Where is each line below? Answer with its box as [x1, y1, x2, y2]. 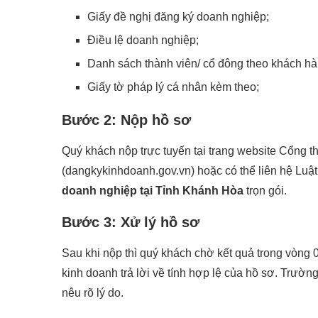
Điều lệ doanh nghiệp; [87, 33, 199, 46]
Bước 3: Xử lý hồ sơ [62, 214, 199, 230]
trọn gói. [243, 184, 287, 197]
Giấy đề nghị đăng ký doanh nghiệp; [87, 10, 269, 23]
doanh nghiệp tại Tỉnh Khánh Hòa [62, 184, 243, 197]
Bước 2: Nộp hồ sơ [62, 111, 191, 128]
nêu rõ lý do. [62, 286, 124, 299]
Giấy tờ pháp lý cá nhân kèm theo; [87, 80, 259, 93]
